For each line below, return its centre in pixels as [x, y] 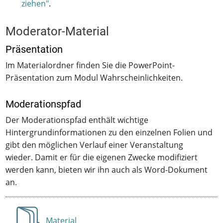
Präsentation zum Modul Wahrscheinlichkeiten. [94, 78]
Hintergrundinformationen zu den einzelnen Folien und [109, 133]
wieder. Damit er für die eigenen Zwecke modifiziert [102, 158]
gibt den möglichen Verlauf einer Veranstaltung [95, 145]
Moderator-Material [57, 32]
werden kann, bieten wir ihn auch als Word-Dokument [107, 170]
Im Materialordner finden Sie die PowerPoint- [90, 65]
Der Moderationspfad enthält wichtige [77, 120]
